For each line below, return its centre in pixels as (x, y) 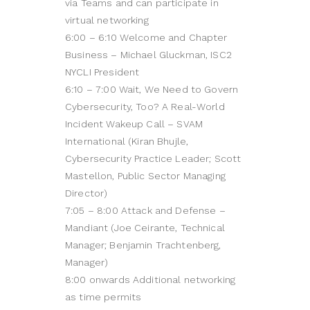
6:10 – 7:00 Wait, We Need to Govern (152, 90)
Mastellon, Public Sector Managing (145, 176)
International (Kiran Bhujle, (127, 142)
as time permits (103, 297)
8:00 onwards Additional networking (151, 280)
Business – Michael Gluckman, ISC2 (148, 55)
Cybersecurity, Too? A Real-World (145, 107)
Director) (86, 193)
